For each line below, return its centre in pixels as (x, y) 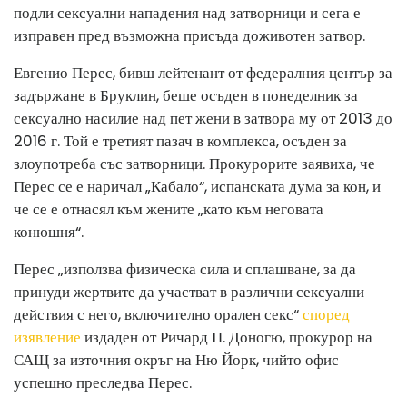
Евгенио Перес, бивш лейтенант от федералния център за (203, 73)
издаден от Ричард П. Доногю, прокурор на (228, 337)
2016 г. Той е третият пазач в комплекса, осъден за (180, 141)
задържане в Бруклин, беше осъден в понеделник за (186, 95)
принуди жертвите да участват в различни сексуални (189, 292)
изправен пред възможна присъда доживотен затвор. (189, 35)
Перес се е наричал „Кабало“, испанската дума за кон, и (197, 186)
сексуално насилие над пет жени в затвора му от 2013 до (203, 118)
